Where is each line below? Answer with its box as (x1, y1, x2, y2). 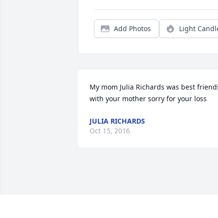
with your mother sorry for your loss (90, 94, 207, 104)
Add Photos (114, 24, 151, 34)
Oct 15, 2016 (90, 126, 130, 136)
